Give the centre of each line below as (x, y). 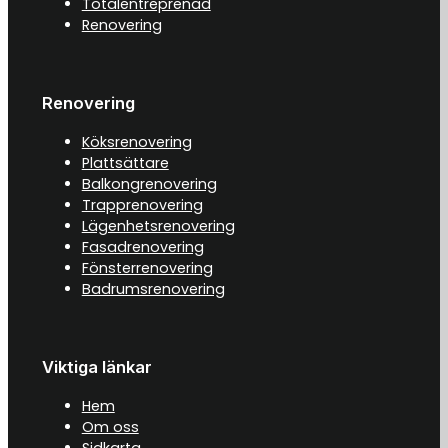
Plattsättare (125, 162)
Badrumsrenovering (153, 288)
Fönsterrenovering (147, 267)
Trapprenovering (142, 204)
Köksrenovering (136, 141)
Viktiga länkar (96, 367)
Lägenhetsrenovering (158, 225)
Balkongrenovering (149, 183)
